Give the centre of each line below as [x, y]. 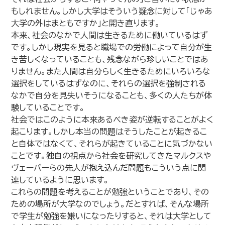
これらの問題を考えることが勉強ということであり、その [110, 192]
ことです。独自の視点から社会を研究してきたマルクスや [111, 156]
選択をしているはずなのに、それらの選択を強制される [109, 83]
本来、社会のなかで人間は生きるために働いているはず [110, 35]
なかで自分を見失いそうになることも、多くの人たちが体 [112, 95]
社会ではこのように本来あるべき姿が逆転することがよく [113, 120]
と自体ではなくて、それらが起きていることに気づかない [112, 144]
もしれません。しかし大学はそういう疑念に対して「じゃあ [112, 11]
